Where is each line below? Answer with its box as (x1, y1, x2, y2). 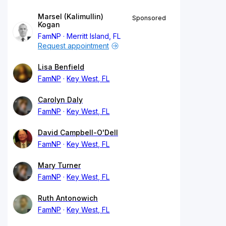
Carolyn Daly (38, 95, 83, 104)
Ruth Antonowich (38, 193, 98, 202)
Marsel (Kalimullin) (38, 12, 103, 21)
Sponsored (132, 14, 166, 22)
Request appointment (38, 41, 109, 50)
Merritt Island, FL (67, 31, 121, 40)
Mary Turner (38, 160, 81, 169)
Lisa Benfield (38, 62, 84, 71)
